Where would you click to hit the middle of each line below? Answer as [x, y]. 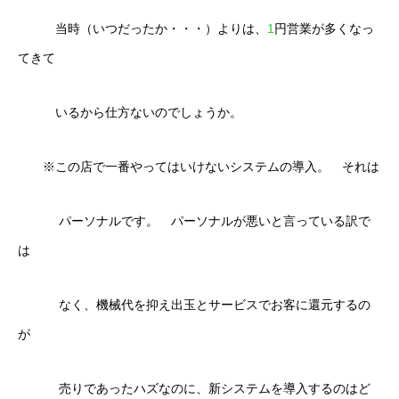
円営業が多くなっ [324, 28]
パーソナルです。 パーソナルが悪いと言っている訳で [194, 221]
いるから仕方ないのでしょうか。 [130, 112]
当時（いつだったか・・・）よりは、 [142, 28]
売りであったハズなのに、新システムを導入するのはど [194, 388]
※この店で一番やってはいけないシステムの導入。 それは [199, 167]
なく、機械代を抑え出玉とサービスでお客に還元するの [194, 305]
